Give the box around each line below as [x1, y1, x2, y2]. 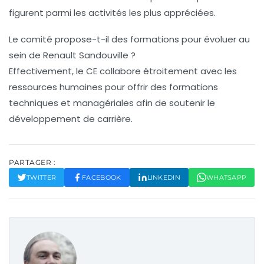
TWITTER [27, 173, 57, 182]
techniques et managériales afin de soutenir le [9, 97, 215, 110]
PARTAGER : [9, 158, 55, 167]
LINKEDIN [147, 173, 180, 182]
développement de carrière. [9, 113, 133, 126]
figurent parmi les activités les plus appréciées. [9, 6, 216, 19]
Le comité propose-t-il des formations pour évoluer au [9, 33, 250, 46]
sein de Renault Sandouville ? [9, 49, 136, 62]
